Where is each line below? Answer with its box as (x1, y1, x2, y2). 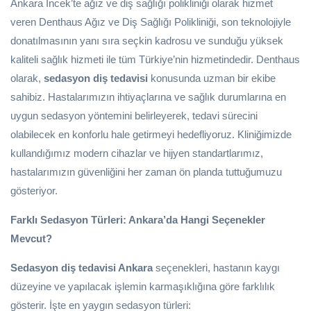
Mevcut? (10, 233, 52, 245)
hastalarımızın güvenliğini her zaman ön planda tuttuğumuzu (10, 166, 282, 178)
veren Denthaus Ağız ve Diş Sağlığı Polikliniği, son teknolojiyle (10, 16, 291, 28)
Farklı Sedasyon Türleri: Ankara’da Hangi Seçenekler (10, 214, 265, 226)
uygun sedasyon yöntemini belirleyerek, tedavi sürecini (10, 110, 258, 122)
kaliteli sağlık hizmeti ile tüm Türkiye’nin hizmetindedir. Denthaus (10, 53, 300, 66)
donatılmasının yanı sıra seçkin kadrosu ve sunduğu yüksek (10, 35, 283, 47)
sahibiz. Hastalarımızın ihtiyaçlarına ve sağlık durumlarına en (10, 91, 286, 103)
